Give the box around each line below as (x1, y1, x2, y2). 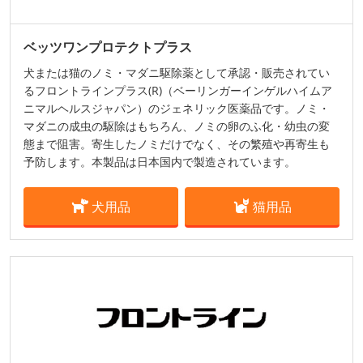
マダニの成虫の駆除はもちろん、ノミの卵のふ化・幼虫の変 (23, 118, 330, 135)
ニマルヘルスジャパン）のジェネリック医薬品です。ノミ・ (23, 100, 330, 117)
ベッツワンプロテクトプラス (23, 38, 192, 57)
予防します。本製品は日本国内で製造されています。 (23, 154, 296, 170)
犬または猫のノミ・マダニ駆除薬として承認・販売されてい (23, 65, 330, 81)
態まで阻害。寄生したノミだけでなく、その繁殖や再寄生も (23, 136, 330, 152)
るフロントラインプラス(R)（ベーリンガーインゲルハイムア (23, 83, 332, 99)
